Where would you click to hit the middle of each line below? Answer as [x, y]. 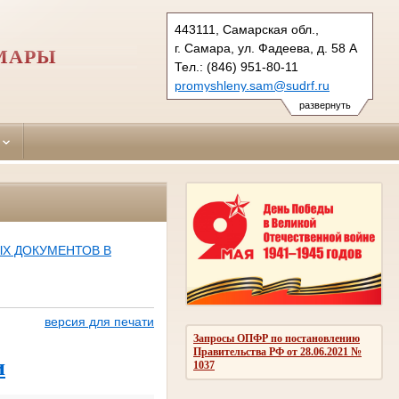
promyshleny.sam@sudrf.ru [252, 85]
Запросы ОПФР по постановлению [277, 338]
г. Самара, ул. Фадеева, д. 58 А [266, 48]
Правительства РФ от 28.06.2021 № [277, 351]
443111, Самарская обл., [247, 29]
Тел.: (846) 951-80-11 [236, 67]
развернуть [325, 105]
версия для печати [100, 322]
